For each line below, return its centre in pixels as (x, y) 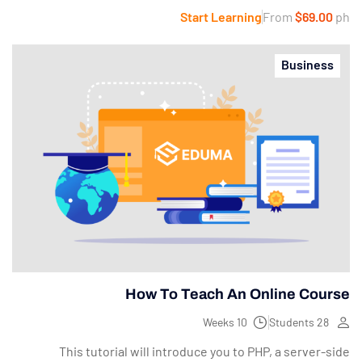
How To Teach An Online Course (238, 295)
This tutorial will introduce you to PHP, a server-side (204, 351)
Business (307, 64)
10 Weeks (242, 322)
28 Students (323, 322)
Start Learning (221, 16)
